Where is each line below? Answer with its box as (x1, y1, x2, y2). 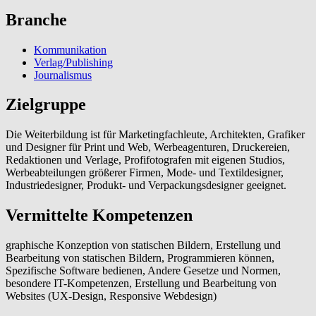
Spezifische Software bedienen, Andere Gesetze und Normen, (6, 265, 281, 277)
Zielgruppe (6, 95, 86, 114)
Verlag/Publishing (34, 56, 113, 68)
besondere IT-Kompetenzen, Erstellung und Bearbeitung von (6, 277, 276, 290)
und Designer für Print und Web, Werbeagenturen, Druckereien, (6, 141, 290, 154)
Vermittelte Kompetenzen (6, 206, 193, 225)
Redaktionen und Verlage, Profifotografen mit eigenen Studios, (6, 154, 285, 166)
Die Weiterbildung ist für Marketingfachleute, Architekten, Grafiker (6, 128, 305, 141)
